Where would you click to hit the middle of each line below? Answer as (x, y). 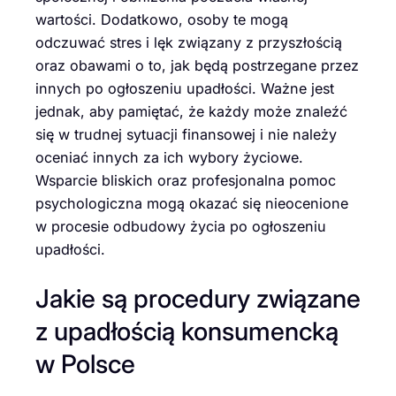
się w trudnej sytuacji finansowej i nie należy (186, 134)
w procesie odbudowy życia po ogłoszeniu (181, 226)
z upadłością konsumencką (187, 331)
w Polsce (85, 363)
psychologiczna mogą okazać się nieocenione (192, 203)
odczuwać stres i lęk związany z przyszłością (189, 42)
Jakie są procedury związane (198, 298)
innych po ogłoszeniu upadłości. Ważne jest (185, 88)
